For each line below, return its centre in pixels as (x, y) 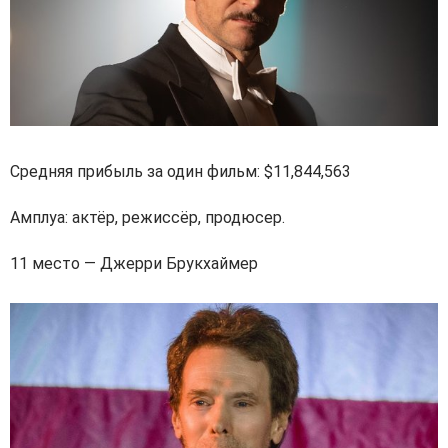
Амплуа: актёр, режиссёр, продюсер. (147, 217)
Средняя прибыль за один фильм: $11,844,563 (180, 171)
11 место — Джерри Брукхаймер (134, 263)
